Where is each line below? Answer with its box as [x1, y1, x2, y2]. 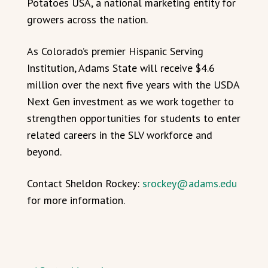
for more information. [27, 193, 125, 207]
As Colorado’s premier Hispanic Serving [27, 44, 203, 58]
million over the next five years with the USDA [27, 77, 239, 92]
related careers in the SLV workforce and [27, 127, 212, 142]
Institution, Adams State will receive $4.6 [27, 60, 215, 75]
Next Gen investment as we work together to [27, 94, 234, 108]
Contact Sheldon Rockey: [27, 176, 142, 190]
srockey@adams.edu [142, 176, 237, 190]
